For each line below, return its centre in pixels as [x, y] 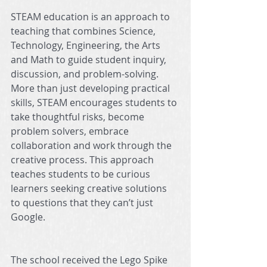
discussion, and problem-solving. [86, 74]
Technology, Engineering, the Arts [87, 45]
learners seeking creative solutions [90, 188]
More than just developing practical [91, 88]
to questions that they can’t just [83, 202]
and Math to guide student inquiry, [90, 59]
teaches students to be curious [82, 174]
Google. [28, 217]
